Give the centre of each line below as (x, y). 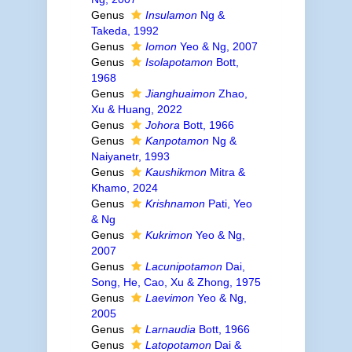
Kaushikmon (176, 172)
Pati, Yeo (228, 203)
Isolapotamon (179, 62)
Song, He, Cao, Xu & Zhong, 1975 (176, 282)
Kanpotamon (177, 141)
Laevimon (169, 298)
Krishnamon (175, 203)
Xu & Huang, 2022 (136, 109)
